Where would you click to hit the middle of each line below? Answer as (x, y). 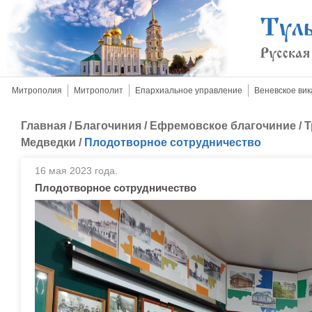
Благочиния (108, 126)
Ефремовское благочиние (223, 126)
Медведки (48, 142)
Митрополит (99, 91)
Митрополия (37, 91)
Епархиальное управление (189, 91)
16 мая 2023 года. (76, 171)
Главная (44, 126)
